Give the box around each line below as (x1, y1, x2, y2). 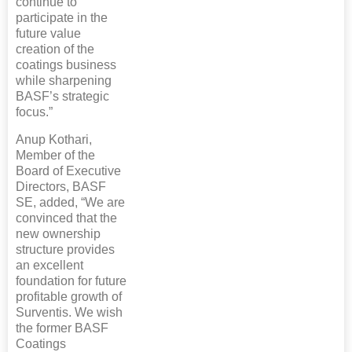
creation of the (16, 42, 94, 56)
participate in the (16, 10, 108, 24)
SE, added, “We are (16, 195, 125, 209)
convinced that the (16, 211, 117, 225)
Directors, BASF (16, 179, 106, 193)
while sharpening (16, 73, 112, 87)
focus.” (16, 104, 53, 119)
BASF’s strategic (16, 89, 109, 103)
